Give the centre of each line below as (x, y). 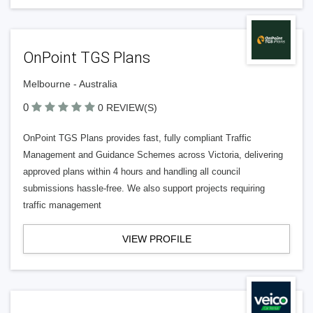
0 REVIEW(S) (128, 108)
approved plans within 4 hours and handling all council (132, 172)
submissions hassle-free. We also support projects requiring (144, 188)
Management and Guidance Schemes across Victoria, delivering (153, 155)
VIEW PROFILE (156, 239)
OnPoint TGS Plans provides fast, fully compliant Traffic (137, 138)
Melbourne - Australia (70, 84)
